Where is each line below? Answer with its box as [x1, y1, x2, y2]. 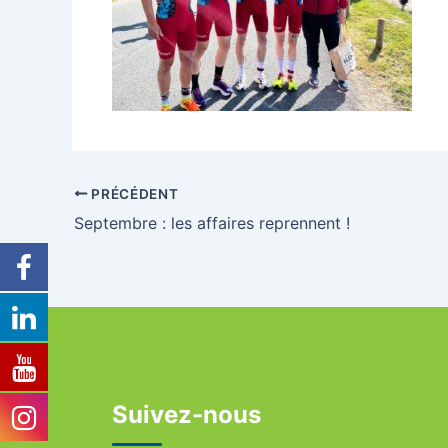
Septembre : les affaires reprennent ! [74, 212, 350, 233]
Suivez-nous [112, 400, 261, 429]
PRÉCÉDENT [87, 185, 179, 202]
